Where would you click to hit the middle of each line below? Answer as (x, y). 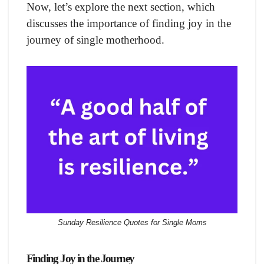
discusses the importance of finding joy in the (129, 23)
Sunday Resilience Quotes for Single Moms (132, 223)
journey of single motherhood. (95, 39)
